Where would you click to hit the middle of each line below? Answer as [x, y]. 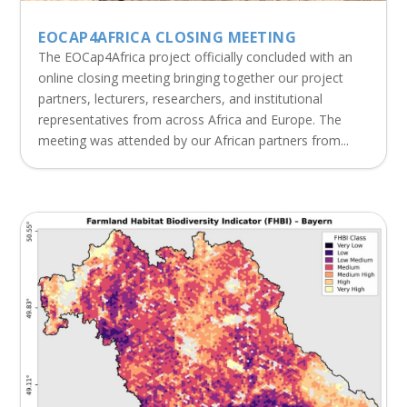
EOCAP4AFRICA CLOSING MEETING [168, 38]
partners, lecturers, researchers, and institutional [181, 99]
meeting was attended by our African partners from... [194, 141]
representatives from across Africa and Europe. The [190, 120]
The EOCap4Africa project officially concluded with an [196, 57]
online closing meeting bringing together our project [191, 78]
